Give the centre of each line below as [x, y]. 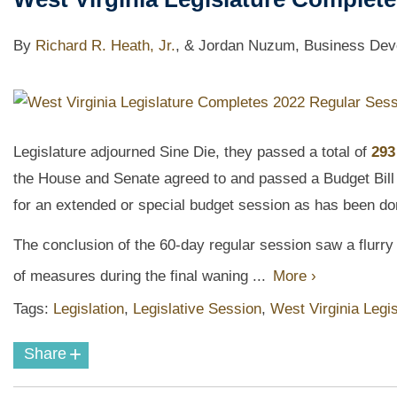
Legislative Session [197, 308]
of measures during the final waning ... [142, 276]
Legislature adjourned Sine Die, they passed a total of [192, 152]
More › [295, 276]
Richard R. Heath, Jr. [105, 46]
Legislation [89, 308]
